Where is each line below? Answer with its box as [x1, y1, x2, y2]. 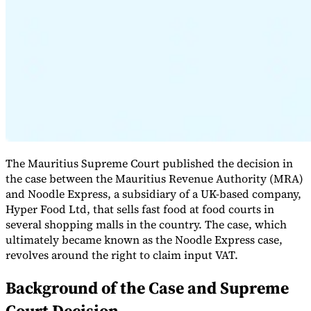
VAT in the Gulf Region [128, 87, 233, 100]
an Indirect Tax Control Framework [6, 100, 161, 112]
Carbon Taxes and [161, 100, 241, 112]
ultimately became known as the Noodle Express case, [6, 232, 283, 248]
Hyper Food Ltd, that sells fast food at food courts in [6, 201, 274, 217]
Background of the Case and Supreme [6, 276, 289, 300]
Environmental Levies [6, 112, 102, 125]
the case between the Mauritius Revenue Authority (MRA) [6, 171, 303, 187]
